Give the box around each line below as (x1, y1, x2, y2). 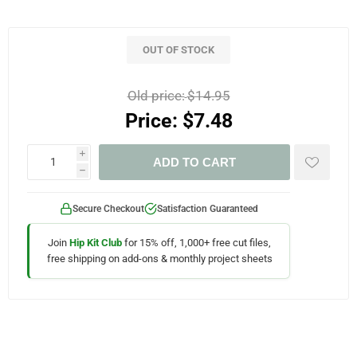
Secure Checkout (72, 202, 144, 214)
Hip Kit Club (69, 236, 122, 249)
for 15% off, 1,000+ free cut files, (122, 236, 271, 249)
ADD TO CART (153, 155, 236, 169)
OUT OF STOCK (143, 44, 214, 56)
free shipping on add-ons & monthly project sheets (46, 252, 273, 265)
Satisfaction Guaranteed (156, 202, 258, 214)
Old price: (127, 88, 185, 104)
